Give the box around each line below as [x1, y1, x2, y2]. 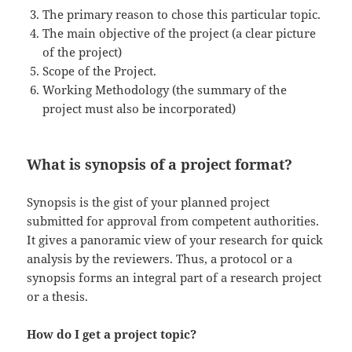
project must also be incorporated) [42, 101, 236, 117]
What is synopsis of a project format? [27, 155, 293, 174]
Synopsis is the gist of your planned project [27, 194, 270, 211]
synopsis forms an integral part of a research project [27, 269, 322, 286]
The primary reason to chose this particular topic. [42, 6, 321, 23]
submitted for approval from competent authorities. [27, 213, 320, 229]
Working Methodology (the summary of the [42, 82, 288, 98]
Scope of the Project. [42, 63, 157, 79]
